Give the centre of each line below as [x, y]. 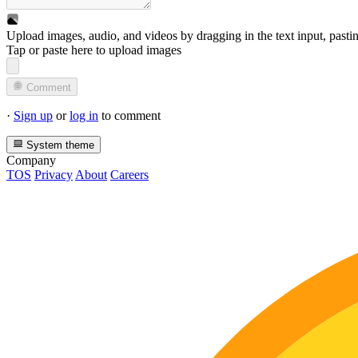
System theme [59, 145]
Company [31, 161]
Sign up [33, 115]
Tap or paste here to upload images [94, 50]
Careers [129, 175]
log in [84, 115]
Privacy [54, 175]
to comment [129, 115]
